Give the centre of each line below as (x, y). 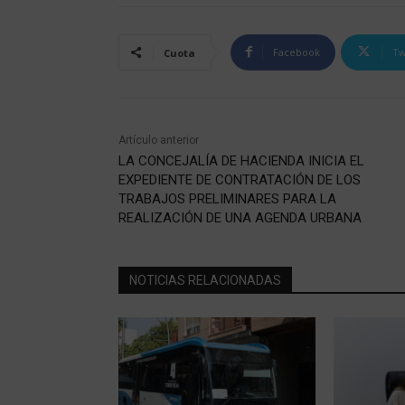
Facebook (296, 52)
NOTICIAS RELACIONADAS (205, 280)
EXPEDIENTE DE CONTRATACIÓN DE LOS (239, 179)
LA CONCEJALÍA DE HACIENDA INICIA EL (241, 160)
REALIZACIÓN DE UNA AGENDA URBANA (240, 217)
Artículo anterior (158, 140)
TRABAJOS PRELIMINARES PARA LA (227, 198)
